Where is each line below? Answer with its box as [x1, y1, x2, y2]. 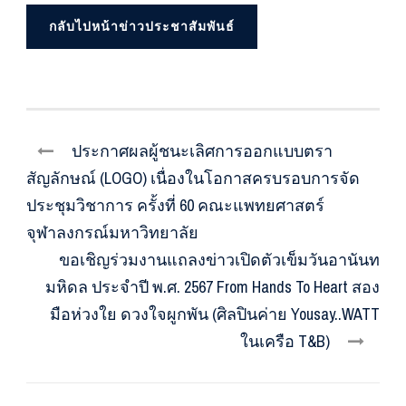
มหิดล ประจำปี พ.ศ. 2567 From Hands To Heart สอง [45, 275, 380, 299]
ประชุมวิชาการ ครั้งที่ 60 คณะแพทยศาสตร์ [26, 194, 324, 217]
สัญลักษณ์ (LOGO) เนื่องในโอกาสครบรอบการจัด [26, 167, 360, 190]
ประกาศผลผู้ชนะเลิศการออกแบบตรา [72, 140, 333, 163]
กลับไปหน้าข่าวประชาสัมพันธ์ [49, 18, 235, 35]
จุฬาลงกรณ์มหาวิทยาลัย [26, 221, 198, 245]
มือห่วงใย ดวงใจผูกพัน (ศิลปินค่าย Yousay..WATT [50, 303, 380, 326]
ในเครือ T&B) [240, 330, 330, 353]
